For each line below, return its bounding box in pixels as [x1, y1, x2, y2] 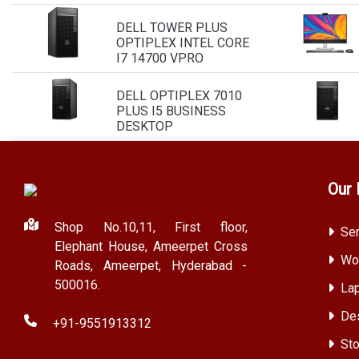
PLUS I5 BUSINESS [115, 103, 226, 119]
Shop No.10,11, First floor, [54, 220, 248, 235]
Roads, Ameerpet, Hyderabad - [54, 258, 248, 273]
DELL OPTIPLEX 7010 [115, 88, 242, 103]
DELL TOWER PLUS [115, 20, 228, 35]
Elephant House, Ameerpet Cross [54, 239, 248, 254]
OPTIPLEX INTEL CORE [115, 35, 249, 50]
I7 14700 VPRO [115, 50, 204, 66]
